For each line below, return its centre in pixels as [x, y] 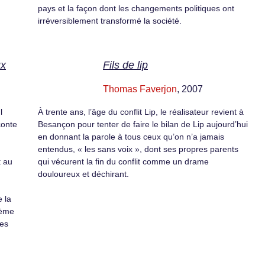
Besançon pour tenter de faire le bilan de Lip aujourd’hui [143, 124]
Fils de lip [125, 65]
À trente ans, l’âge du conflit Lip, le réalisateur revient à [141, 112]
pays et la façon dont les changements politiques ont [136, 9]
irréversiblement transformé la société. [110, 21]
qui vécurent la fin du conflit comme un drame [123, 161]
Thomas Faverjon [140, 89]
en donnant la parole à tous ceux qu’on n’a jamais [131, 136]
